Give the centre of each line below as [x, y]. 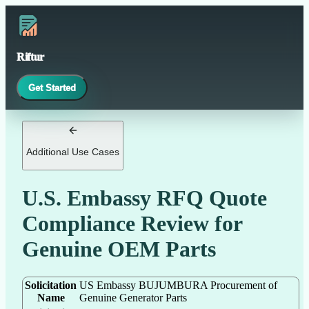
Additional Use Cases [73, 152]
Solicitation [51, 286]
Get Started [52, 88]
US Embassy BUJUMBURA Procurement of [178, 286]
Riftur [31, 57]
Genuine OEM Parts [119, 249]
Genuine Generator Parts [133, 298]
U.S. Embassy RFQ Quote [144, 198]
